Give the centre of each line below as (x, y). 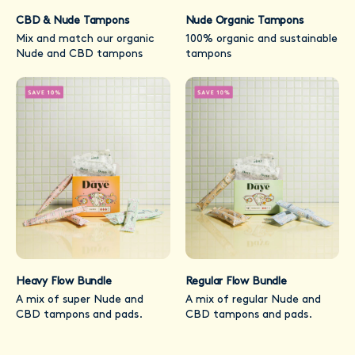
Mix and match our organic (85, 39)
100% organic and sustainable (261, 39)
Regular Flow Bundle (236, 282)
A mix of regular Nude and (253, 300)
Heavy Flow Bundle (64, 282)
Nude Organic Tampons (244, 21)
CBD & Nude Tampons (73, 21)
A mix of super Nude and (80, 300)
